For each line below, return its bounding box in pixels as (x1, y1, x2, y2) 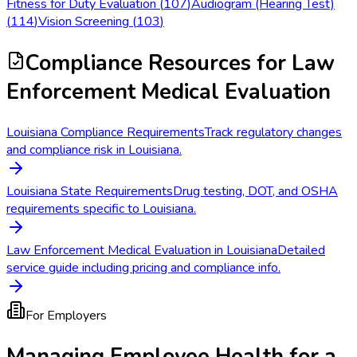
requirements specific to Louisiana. (6, 199, 196, 218)
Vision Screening (38, 13, 129, 31)
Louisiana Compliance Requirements (6, 123, 205, 141)
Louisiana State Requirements (6, 182, 173, 200)
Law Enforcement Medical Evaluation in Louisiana (6, 241, 277, 259)
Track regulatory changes (205, 123, 342, 141)
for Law (251, 48, 335, 77)
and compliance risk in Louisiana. (6, 140, 182, 159)
